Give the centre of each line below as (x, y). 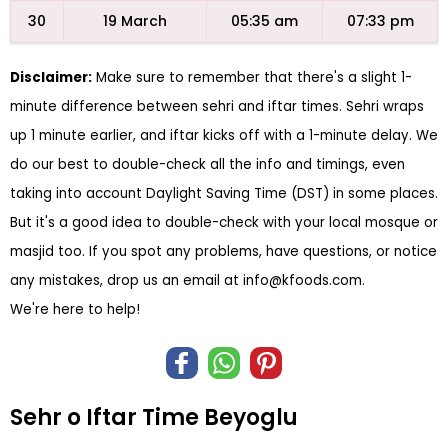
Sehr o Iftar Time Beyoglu (154, 417)
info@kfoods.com (302, 280)
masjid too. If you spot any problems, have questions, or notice (223, 251)
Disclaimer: (51, 77)
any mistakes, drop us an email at (126, 280)
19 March (135, 21)
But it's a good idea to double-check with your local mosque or (224, 222)
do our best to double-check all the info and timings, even (207, 164)
